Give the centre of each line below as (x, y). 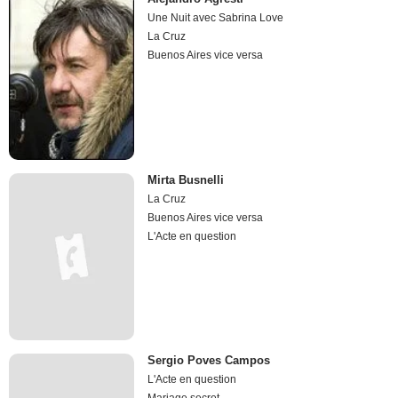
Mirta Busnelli (186, 179)
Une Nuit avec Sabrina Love (216, 18)
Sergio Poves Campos (209, 361)
